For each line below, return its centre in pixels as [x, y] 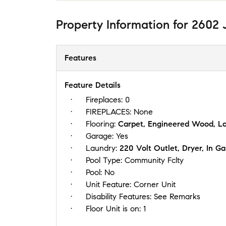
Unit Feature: [110, 184]
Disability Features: [120, 196]
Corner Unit [155, 184]
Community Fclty [154, 160]
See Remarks [177, 196]
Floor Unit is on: [115, 208]
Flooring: [102, 124]
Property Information [113, 24]
